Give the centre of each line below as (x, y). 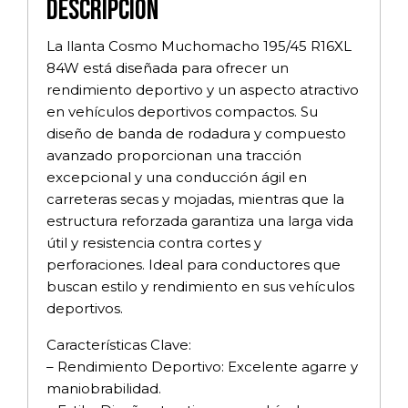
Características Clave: (119, 344)
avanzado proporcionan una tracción (174, 155)
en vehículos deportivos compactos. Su (182, 111)
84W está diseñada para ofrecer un (168, 67)
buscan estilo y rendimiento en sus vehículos (200, 286)
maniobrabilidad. (104, 388)
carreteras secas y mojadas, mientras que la (195, 199)
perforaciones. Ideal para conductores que (194, 264)
